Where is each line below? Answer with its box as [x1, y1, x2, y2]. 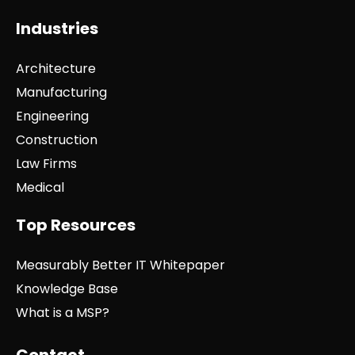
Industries [16, 17, 98, 40]
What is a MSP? [16, 303, 109, 323]
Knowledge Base [16, 280, 118, 299]
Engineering [16, 107, 89, 126]
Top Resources [16, 214, 136, 237]
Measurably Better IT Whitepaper [16, 256, 225, 275]
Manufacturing [16, 83, 107, 102]
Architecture [16, 59, 96, 78]
